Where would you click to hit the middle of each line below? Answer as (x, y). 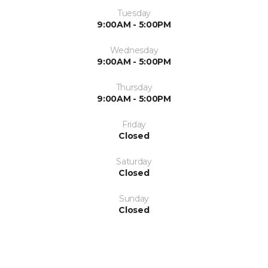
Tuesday (134, 13)
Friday (134, 124)
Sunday (134, 198)
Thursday (134, 87)
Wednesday (134, 50)
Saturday (134, 161)
